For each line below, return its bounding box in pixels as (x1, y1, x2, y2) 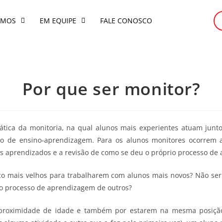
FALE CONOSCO (100, 16, 153, 26)
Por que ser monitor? (22, 77, 200, 100)
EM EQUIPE (40, 16, 77, 26)
